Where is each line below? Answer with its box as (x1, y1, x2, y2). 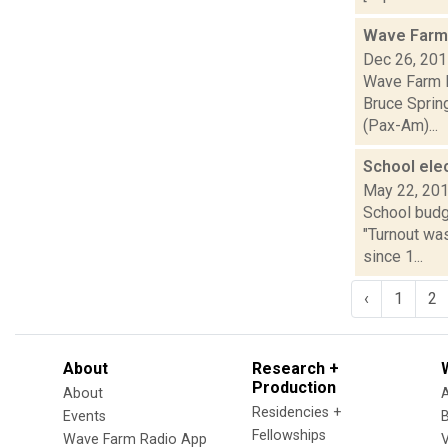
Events (63, 407, 106, 425)
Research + (252, 358, 339, 378)
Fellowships (252, 426, 326, 444)
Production (252, 377, 336, 397)
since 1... (363, 246, 423, 266)
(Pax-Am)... (363, 115, 438, 135)
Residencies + (252, 403, 342, 421)
